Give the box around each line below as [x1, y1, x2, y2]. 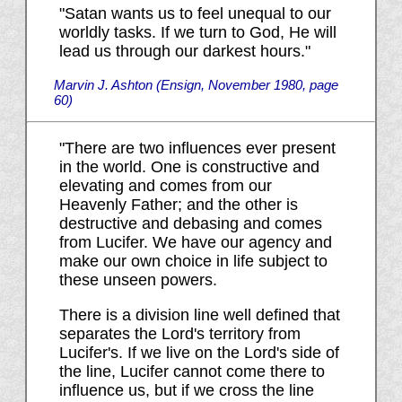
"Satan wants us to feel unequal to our [58, 4, 331, 23]
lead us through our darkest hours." [58, 42, 310, 61]
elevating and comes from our [58, 177, 272, 196]
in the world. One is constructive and [58, 158, 319, 177]
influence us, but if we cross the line [58, 381, 314, 400]
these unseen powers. [58, 271, 217, 290]
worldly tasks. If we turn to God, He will [58, 23, 336, 42]
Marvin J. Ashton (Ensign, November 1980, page [53, 77, 338, 93]
